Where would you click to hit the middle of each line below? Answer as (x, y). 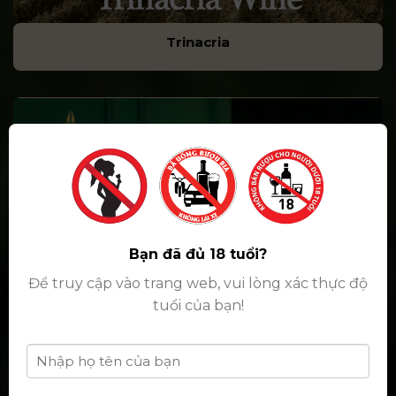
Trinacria (198, 42)
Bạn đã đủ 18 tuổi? (198, 255)
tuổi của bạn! (198, 306)
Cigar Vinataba (198, 365)
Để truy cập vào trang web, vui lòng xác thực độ (198, 284)
